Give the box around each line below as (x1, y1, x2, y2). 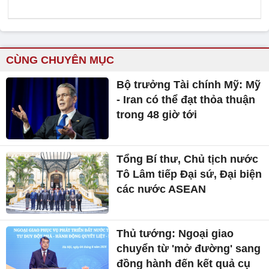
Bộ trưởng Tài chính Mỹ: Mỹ (116, 79, 261, 91)
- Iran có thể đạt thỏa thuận (116, 94, 256, 106)
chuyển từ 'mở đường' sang (116, 242, 261, 255)
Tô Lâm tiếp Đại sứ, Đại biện (116, 168, 262, 181)
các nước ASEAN (116, 183, 207, 196)
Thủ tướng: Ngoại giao (116, 227, 234, 240)
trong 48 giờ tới (116, 109, 198, 121)
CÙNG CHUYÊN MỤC (6, 54, 114, 67)
